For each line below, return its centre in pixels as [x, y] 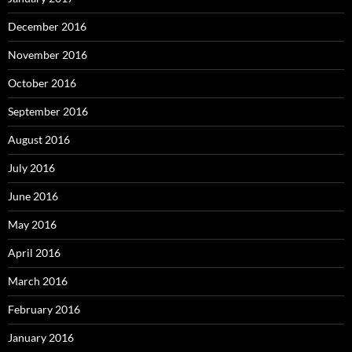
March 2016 [38, 280]
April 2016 [34, 252]
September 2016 [48, 111]
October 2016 [42, 82]
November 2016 [48, 54]
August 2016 [39, 139]
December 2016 [47, 26]
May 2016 [32, 224]
